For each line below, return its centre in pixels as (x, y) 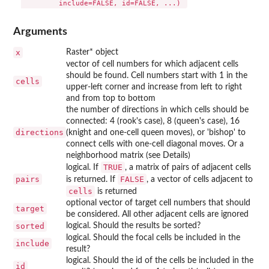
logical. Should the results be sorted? (133, 225)
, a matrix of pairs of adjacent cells (188, 167)
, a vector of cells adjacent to (200, 179)
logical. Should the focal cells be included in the (153, 237)
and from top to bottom (111, 98)
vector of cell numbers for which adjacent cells (152, 64)
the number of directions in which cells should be (157, 110)
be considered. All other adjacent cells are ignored (157, 214)
